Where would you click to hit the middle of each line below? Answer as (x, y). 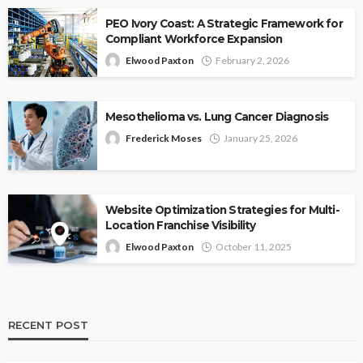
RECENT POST (48, 325)
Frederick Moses (164, 138)
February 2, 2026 (252, 60)
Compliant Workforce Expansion (194, 38)
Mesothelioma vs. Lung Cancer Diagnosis (217, 116)
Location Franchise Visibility (181, 225)
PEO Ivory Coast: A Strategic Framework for (224, 23)
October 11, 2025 (254, 246)
